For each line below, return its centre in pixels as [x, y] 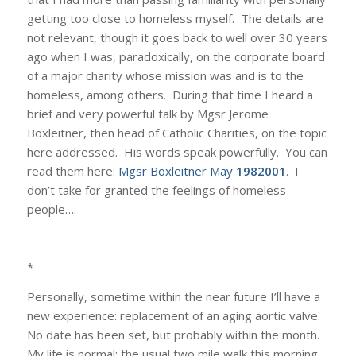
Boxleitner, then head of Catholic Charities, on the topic [176, 132]
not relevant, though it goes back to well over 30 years [177, 37]
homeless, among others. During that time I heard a [170, 94]
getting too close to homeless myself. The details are [175, 18]
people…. [51, 209]
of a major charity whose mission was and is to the [165, 75]
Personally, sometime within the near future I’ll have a [173, 297]
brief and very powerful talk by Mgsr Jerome [147, 113]
